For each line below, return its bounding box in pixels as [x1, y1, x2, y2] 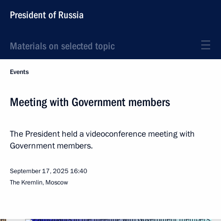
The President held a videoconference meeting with [10, 128, 195, 140]
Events [10, 68, 29, 76]
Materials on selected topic [10, 40, 114, 52]
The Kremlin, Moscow [10, 178, 68, 187]
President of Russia [10, 9, 84, 21]
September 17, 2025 [10, 167, 69, 176]
